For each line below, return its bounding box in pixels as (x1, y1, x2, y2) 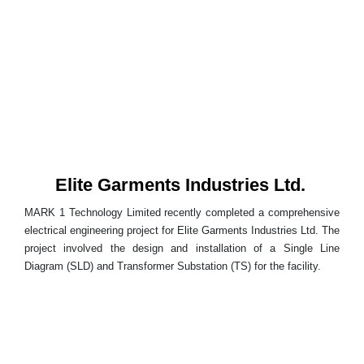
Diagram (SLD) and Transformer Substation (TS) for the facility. (24, 260, 321, 272)
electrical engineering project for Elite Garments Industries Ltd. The (24, 224, 340, 236)
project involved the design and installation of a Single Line (24, 242, 340, 254)
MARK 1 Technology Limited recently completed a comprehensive (24, 206, 340, 219)
